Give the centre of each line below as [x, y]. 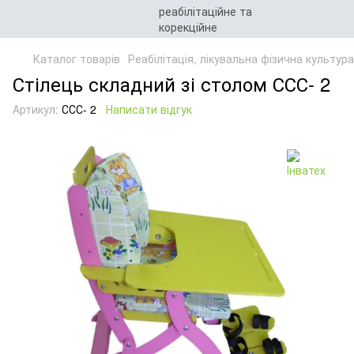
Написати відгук [149, 109]
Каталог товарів [77, 58]
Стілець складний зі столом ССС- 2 [171, 83]
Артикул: [36, 109]
